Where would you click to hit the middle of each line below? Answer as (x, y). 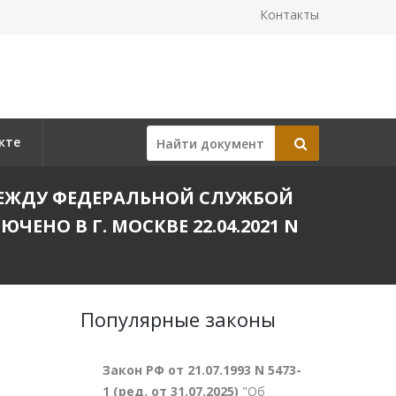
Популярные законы (178, 319)
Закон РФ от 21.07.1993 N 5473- (202, 370)
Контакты (289, 15)
